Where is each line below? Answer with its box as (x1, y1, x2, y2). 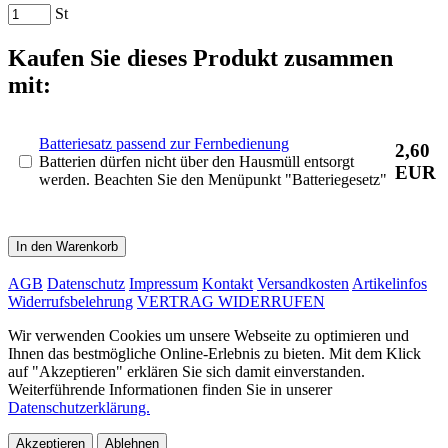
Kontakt (202, 274, 253, 292)
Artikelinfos (352, 274, 427, 292)
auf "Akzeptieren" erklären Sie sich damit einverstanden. (8, 362, 365, 380)
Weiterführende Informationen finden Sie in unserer (8, 380, 332, 398)
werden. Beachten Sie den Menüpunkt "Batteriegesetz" (39, 170, 387, 188)
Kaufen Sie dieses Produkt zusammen (8, 44, 393, 71)
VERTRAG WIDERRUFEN (137, 292, 325, 310)
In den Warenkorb (16, 238, 118, 254)
